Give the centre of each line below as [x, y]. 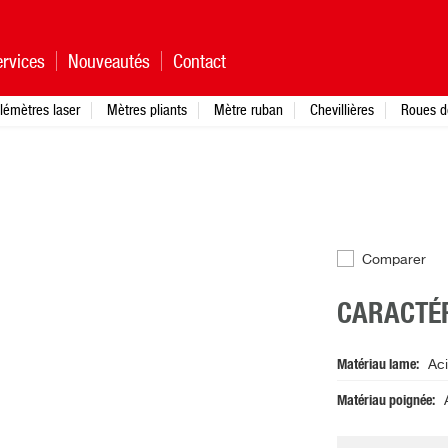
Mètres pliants [147, 109]
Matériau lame [376, 365]
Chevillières [342, 109]
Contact [199, 61]
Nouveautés [109, 61]
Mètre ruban [248, 109]
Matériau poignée [384, 401]
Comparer [393, 260]
